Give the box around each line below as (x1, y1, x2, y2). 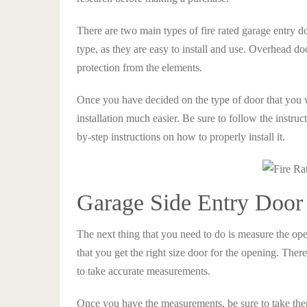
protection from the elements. (77, 61, 202, 73)
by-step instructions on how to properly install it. (77, 130, 285, 143)
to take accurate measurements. (77, 265, 210, 277)
